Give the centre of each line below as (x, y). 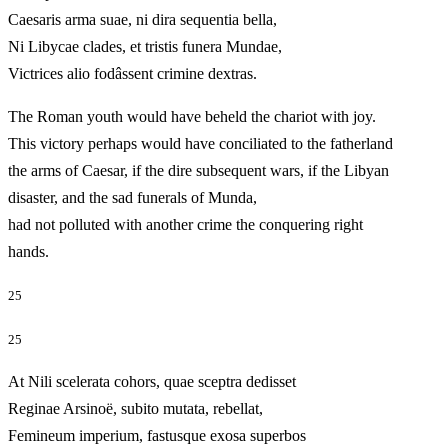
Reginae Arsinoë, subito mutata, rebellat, (135, 408)
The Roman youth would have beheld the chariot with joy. (192, 117)
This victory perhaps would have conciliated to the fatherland (200, 144)
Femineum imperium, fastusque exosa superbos (157, 435)
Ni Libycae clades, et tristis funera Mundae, (145, 47)
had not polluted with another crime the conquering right (185, 225)
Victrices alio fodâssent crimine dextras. (160, 74)
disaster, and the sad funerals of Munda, (132, 198)
